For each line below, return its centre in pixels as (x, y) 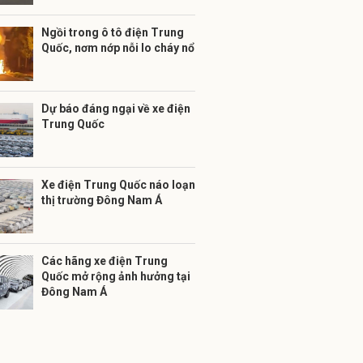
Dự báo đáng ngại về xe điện (116, 109)
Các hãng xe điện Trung (105, 261)
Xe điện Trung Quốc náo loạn (118, 185)
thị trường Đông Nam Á (102, 200)
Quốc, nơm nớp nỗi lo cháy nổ (118, 48)
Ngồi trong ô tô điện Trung (113, 32)
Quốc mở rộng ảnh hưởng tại (116, 276)
